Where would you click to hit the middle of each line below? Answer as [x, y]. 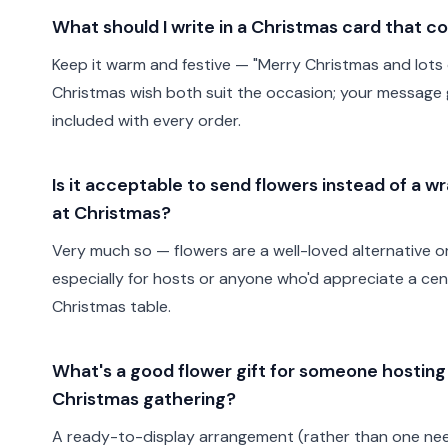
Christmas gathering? [144, 399]
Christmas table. [111, 306]
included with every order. [146, 120]
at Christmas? [111, 213]
